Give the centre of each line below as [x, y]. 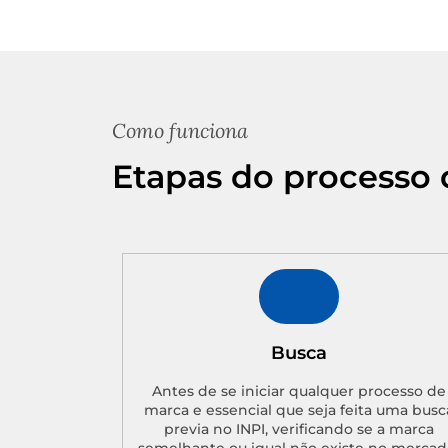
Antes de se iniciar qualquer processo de [298, 390]
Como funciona [180, 130]
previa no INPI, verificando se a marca [298, 428]
